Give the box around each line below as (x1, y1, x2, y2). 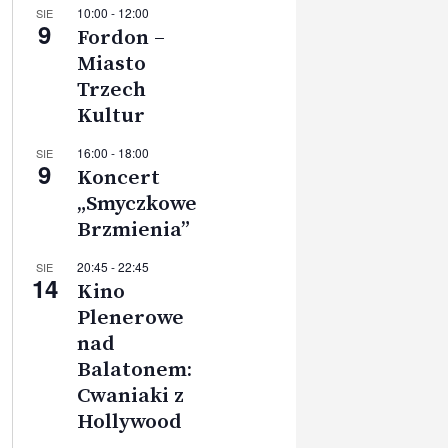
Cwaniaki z (76, 382, 184, 409)
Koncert (76, 164, 160, 191)
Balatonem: (76, 356, 192, 383)
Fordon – (76, 24, 165, 51)
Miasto (76, 50, 146, 77)
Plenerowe (76, 304, 184, 331)
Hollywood (76, 408, 182, 435)
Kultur (76, 102, 145, 129)
